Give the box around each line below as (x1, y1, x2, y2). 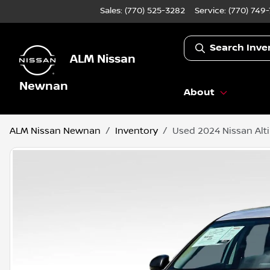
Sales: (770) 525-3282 (100, 6, 185, 16)
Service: (195, 6, 228, 16)
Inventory (115, 125, 158, 137)
